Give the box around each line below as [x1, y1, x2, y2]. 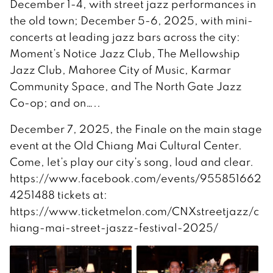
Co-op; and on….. [10, 95, 101, 110]
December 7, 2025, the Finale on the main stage [10, 121, 262, 136]
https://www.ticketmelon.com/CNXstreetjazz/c [10, 204, 259, 218]
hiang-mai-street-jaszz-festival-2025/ [10, 220, 218, 235]
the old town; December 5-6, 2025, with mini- [10, 13, 253, 27]
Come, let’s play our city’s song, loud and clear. [10, 154, 253, 169]
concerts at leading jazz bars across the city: [10, 29, 240, 44]
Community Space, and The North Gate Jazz [10, 79, 242, 93]
